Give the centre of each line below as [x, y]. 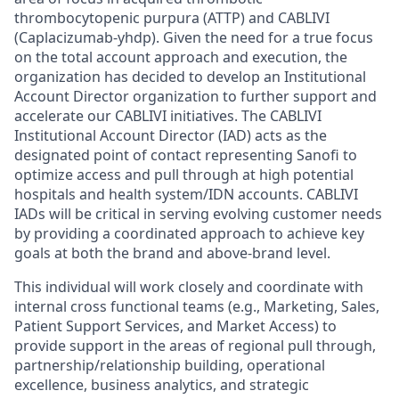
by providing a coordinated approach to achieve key [189, 233]
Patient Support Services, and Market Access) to [175, 326]
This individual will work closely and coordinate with [189, 287]
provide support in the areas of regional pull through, [195, 346]
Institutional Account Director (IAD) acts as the [171, 135]
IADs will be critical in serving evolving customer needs [198, 214]
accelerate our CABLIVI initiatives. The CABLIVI [168, 116]
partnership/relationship [98, 365]
